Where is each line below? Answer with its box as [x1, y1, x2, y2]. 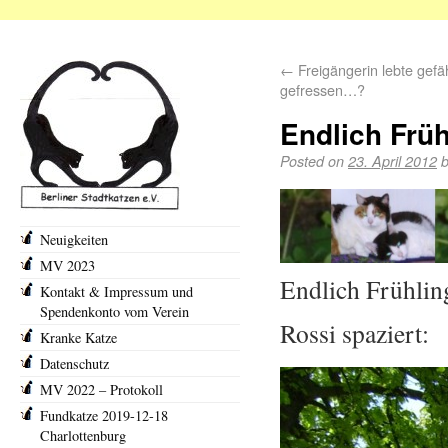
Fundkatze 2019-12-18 [40, 406, 168, 425]
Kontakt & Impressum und [40, 282, 193, 301]
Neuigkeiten [40, 230, 108, 249]
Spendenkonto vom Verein [40, 302, 189, 321]
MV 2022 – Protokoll [40, 380, 163, 399]
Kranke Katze [40, 328, 117, 347]
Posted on [280, 151, 344, 171]
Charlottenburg [40, 426, 126, 445]
